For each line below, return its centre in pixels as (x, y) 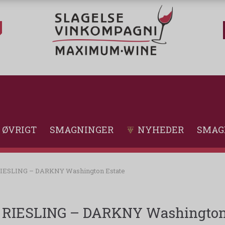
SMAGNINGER (82, 130)
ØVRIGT (19, 130)
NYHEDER (161, 130)
